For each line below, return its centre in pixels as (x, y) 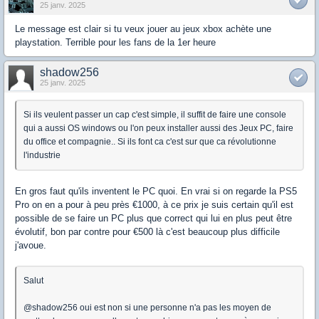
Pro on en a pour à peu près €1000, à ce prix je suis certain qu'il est (154, 205)
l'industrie (42, 156)
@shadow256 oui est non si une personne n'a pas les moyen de (147, 308)
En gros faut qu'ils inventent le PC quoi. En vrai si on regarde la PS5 (156, 192)
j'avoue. (31, 246)
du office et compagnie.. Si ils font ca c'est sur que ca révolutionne (150, 142)
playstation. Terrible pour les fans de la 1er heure (115, 43)
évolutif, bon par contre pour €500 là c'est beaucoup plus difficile (147, 232)
